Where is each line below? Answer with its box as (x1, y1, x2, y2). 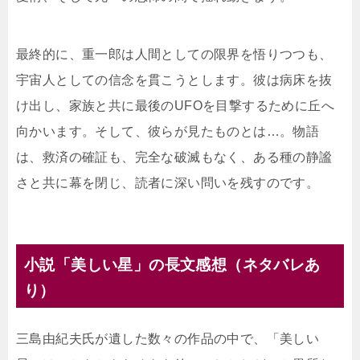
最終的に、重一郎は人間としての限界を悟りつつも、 (16, 47, 333, 62)
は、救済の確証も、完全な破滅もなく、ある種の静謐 (16, 150, 333, 165)
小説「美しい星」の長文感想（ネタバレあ (24, 256, 321, 274)
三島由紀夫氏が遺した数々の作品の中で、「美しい (16, 332, 320, 346)
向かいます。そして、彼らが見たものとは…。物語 (16, 125, 320, 139)
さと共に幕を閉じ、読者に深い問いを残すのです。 (16, 176, 320, 190)
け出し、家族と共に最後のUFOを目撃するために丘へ (16, 99, 334, 113)
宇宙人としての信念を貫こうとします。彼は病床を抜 (16, 73, 333, 88)
